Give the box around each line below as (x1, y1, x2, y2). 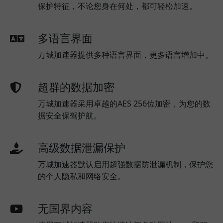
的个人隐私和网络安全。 (38, 170, 125, 182)
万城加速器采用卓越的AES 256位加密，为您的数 (38, 98, 211, 109)
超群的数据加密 (38, 79, 114, 94)
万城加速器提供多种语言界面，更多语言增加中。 (38, 49, 213, 60)
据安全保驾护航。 (38, 110, 102, 121)
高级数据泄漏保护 (38, 140, 125, 155)
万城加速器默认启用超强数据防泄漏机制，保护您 (38, 158, 213, 170)
